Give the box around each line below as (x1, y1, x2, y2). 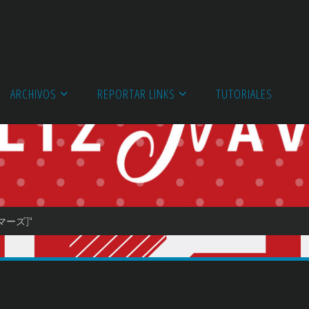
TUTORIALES (215, 85, 272, 102)
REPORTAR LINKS (97, 85, 175, 102)
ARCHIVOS (10, 85, 57, 102)
